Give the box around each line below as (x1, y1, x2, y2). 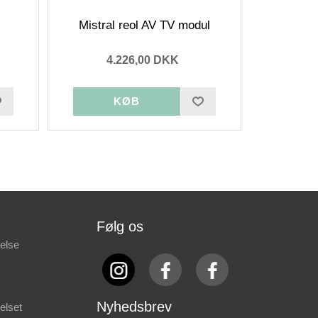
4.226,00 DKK (106, 53, 179, 66)
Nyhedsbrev (97, 298, 172, 314)
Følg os (97, 218, 143, 234)
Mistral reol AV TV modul (78, 18, 210, 32)
